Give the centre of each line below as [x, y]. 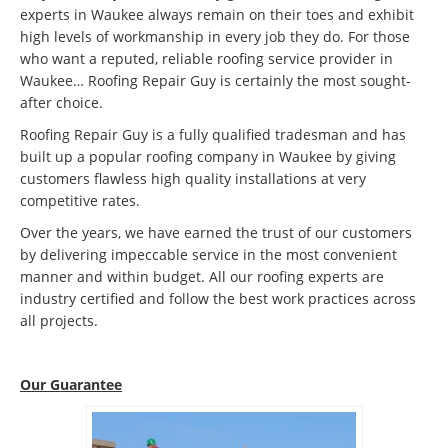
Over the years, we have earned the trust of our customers [216, 232]
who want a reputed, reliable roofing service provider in [206, 58]
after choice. [61, 102]
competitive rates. [80, 200]
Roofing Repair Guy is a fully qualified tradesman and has [213, 134]
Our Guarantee [71, 384]
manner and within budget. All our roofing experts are [202, 276]
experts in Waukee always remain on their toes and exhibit [217, 14]
